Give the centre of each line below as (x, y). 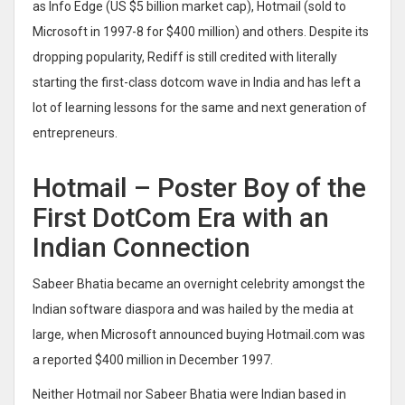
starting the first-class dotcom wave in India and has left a (197, 82)
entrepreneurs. (75, 132)
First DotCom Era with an (181, 217)
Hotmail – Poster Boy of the (199, 187)
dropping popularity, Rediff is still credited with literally (185, 57)
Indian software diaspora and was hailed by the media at (193, 309)
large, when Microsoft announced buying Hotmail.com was (199, 334)
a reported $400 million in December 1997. (153, 359)
